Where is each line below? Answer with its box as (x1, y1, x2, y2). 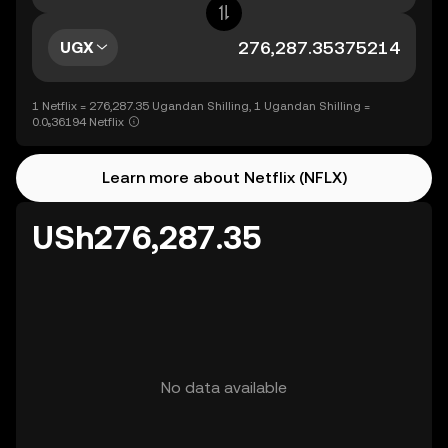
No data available (161, 378, 287, 397)
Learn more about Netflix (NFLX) (101, 168, 347, 187)
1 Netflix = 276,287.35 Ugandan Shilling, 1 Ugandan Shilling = (32, 99, 370, 113)
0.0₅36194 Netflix (32, 115, 124, 129)
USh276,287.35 (32, 219, 261, 256)
